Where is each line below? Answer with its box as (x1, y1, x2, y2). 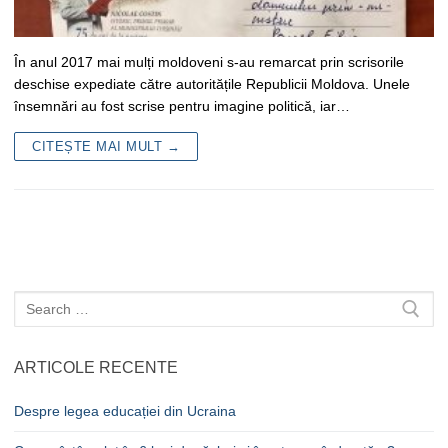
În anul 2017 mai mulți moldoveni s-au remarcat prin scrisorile (14, 53, 404, 70)
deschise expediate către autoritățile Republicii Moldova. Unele (14, 75, 410, 92)
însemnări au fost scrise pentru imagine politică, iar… (14, 97, 350, 114)
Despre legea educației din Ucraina (14, 403, 236, 420)
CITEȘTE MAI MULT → (32, 138, 180, 154)
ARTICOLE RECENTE (14, 359, 178, 377)
